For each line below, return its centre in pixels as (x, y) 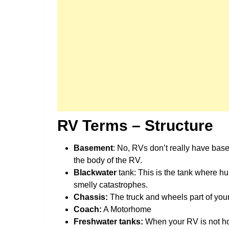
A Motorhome (127, 209)
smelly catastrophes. (111, 185)
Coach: (88, 209)
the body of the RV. (108, 160)
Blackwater (95, 172)
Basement (93, 148)
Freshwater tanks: (108, 221)
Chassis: (91, 197)
